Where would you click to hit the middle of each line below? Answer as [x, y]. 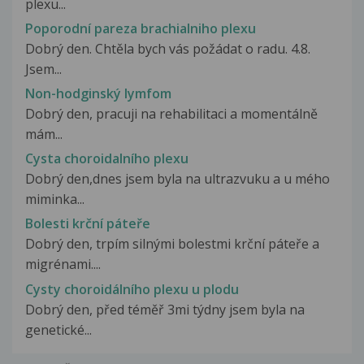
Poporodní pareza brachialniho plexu [141, 28]
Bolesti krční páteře [88, 224]
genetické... [58, 329]
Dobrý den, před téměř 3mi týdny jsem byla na [165, 309]
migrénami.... [63, 264]
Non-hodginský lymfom [98, 93]
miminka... [55, 199]
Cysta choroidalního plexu [107, 159]
